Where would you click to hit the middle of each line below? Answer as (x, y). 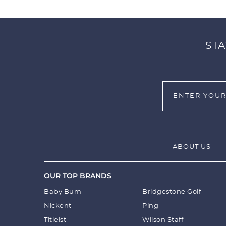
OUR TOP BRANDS (78, 175)
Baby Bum (63, 192)
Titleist (55, 220)
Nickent (58, 206)
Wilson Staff (163, 220)
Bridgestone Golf (172, 192)
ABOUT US (192, 147)
